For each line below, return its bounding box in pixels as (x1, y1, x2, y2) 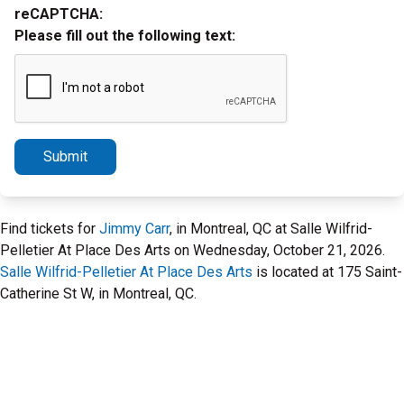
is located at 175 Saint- (252, 263, 402, 280)
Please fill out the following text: (14, 27, 235, 44)
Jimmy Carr (99, 220, 170, 237)
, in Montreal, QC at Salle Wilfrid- (170, 220, 372, 237)
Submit (43, 148, 87, 165)
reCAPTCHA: (14, 5, 103, 23)
